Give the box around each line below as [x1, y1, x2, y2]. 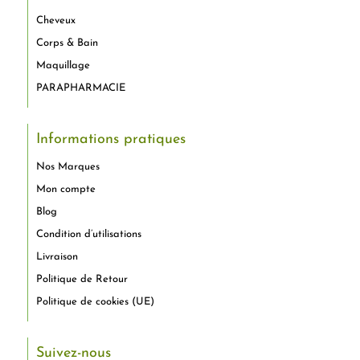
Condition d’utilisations [35, 228, 141, 239]
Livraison [35, 251, 78, 262]
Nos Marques [35, 161, 100, 172]
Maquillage [35, 59, 90, 71]
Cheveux [35, 14, 76, 26]
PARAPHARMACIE [35, 82, 125, 93]
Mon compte [35, 183, 96, 194]
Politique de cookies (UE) [35, 296, 154, 307]
